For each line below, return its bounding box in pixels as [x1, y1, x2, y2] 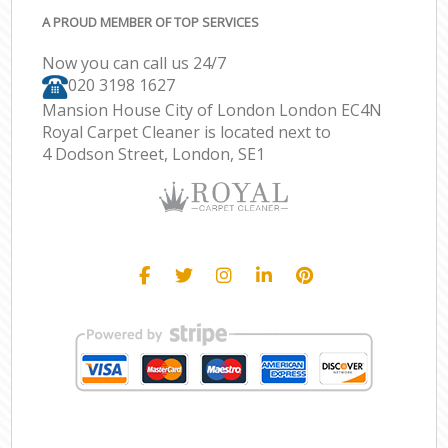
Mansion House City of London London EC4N [42, 98, 383, 121]
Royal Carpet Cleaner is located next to [42, 120, 332, 143]
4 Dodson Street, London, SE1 [42, 142, 266, 165]
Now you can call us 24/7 [42, 52, 227, 75]
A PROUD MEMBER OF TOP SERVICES [42, 12, 260, 31]
